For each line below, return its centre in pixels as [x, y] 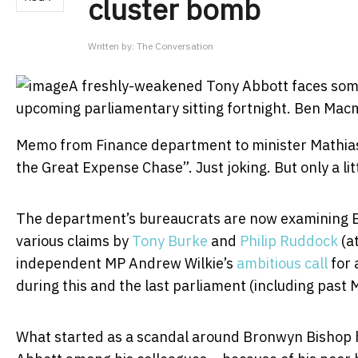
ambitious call [282, 263]
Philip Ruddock [289, 241]
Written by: [112, 46]
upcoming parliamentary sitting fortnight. [155, 108]
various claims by [74, 241]
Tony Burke [170, 241]
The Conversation [175, 46]
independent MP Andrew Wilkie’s [126, 263]
